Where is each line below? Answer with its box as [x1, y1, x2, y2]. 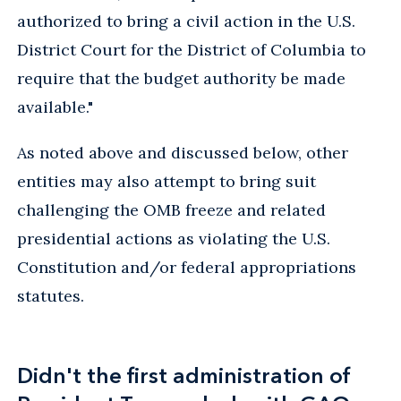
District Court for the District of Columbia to [17, 38, 366, 60]
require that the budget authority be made [17, 67, 346, 89]
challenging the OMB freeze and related [17, 199, 326, 220]
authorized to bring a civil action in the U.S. [17, 10, 355, 31]
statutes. [17, 285, 84, 306]
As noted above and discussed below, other [17, 141, 348, 163]
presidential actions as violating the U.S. [17, 227, 330, 249]
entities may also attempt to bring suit [17, 170, 316, 192]
